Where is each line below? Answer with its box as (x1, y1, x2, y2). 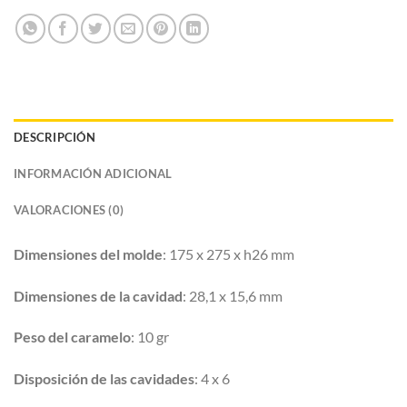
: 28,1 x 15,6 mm (183, 286, 283, 304)
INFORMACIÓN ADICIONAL (14, 165, 173, 181)
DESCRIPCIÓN (14, 129, 95, 144)
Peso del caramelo (14, 328, 131, 346)
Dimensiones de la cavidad (14, 286, 183, 304)
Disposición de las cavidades (14, 370, 194, 388)
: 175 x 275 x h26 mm (163, 244, 294, 263)
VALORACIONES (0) (14, 202, 124, 217)
